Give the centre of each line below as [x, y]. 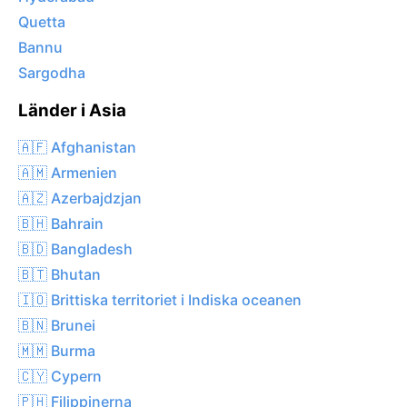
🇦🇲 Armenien [68, 172]
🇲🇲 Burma [57, 350]
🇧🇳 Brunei [57, 325]
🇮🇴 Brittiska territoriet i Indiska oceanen [160, 299]
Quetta [42, 22]
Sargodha [52, 73]
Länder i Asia [72, 111]
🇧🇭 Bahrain [61, 223]
